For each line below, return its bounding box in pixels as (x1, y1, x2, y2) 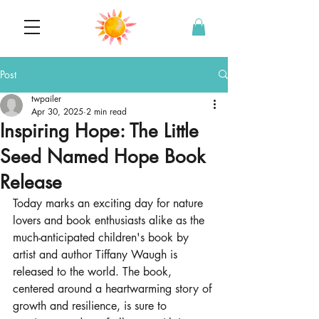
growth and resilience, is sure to (13, 298, 170, 313)
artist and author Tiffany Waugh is (13, 246, 181, 262)
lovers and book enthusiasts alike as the (13, 212, 208, 228)
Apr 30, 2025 (31, 105, 83, 117)
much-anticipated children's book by (13, 229, 192, 245)
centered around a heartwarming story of (13, 281, 215, 296)
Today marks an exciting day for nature (13, 195, 206, 211)
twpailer (31, 92, 61, 105)
